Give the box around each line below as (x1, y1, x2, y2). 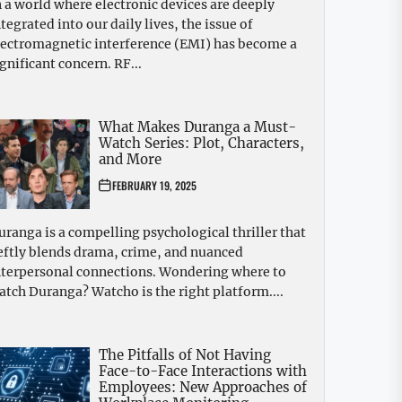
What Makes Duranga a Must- (99, 118, 296, 136)
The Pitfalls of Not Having (99, 346, 271, 364)
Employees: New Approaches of (99, 379, 307, 397)
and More (99, 151, 162, 169)
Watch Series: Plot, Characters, (99, 135, 304, 153)
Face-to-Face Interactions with (99, 363, 307, 380)
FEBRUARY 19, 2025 (112, 178, 197, 194)
